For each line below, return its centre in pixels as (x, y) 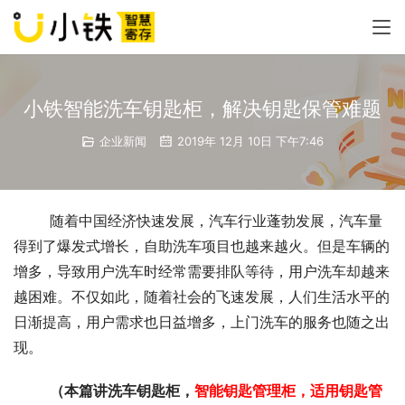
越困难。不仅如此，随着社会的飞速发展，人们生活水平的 (202, 297)
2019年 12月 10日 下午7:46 (249, 141)
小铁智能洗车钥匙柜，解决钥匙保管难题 (202, 108)
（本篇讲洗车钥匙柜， (122, 391)
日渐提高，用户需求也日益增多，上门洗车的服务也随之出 (202, 322)
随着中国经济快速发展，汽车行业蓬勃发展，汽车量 (32, 221)
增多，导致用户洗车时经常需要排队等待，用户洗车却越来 (202, 271)
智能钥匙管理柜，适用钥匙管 (288, 391)
